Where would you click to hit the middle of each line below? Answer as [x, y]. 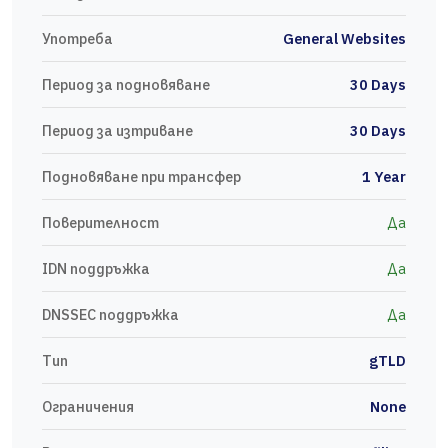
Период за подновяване [126, 85]
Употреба [77, 39]
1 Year [384, 177]
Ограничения [88, 407]
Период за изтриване [117, 131]
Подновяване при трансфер [141, 177]
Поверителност [100, 223]
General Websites [344, 39]
